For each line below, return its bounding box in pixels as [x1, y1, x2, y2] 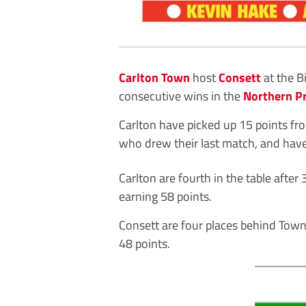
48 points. [119, 233, 170, 253]
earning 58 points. [119, 186, 212, 206]
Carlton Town [119, 67, 190, 87]
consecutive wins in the [119, 85, 243, 105]
